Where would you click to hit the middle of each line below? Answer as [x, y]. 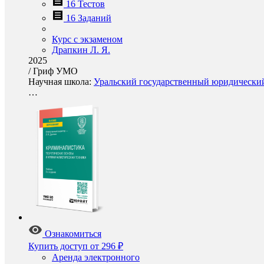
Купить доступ [58, 246]
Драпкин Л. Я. [81, 50]
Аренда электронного [96, 257]
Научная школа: [61, 82]
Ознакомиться [73, 234]
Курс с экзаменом [87, 39]
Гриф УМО [55, 71]
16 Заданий [89, 18]
